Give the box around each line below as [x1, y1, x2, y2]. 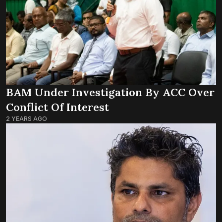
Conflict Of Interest [6, 100, 109, 114]
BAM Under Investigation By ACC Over [6, 85, 215, 100]
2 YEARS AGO [6, 115, 47, 123]
